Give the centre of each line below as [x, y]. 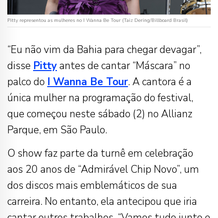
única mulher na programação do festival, [100, 98]
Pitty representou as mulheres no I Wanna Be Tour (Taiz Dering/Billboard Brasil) [98, 20]
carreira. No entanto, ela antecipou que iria [102, 201]
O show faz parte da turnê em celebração [100, 153]
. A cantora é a [160, 82]
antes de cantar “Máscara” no [124, 65]
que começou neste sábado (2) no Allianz [100, 114]
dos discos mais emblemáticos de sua [92, 185]
